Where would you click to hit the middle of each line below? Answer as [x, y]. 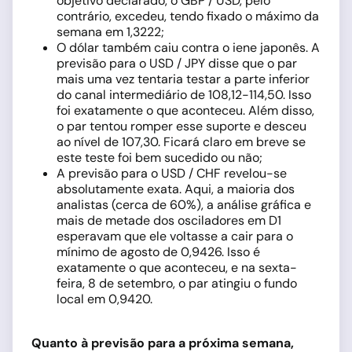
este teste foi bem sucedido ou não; [159, 158]
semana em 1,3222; [110, 32]
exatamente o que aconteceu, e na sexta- [177, 268]
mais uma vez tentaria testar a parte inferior [183, 79]
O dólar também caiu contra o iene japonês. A [188, 48]
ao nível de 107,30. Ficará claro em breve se [181, 142]
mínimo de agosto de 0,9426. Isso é [158, 252]
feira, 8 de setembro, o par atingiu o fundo [177, 283]
